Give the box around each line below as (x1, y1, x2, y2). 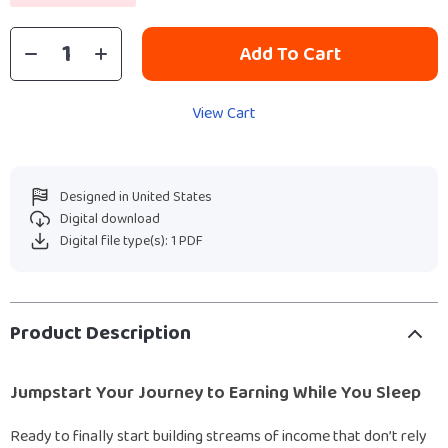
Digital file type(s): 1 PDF (60, 230, 203, 252)
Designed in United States (60, 186, 212, 208)
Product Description (10, 317, 191, 349)
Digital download (60, 208, 160, 230)
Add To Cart (239, 38, 341, 70)
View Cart (192, 101, 256, 126)
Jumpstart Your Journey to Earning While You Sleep (10, 379, 421, 407)
